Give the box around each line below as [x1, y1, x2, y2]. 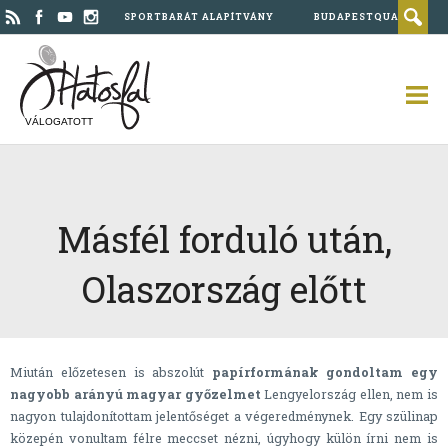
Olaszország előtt [81, 265, 367, 314]
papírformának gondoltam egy [212, 364, 439, 381]
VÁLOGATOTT [25, 116, 93, 127]
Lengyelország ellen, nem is [264, 386, 439, 403]
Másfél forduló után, [56, 215, 392, 264]
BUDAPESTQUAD [314, 11, 407, 22]
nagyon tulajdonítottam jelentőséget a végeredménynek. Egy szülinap [10, 408, 438, 425]
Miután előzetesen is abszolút [10, 364, 213, 381]
